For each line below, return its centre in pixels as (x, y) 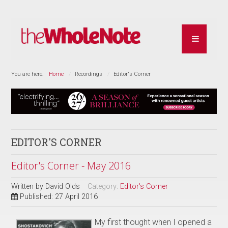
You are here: (29, 74)
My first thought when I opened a (153, 222)
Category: (104, 186)
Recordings (89, 74)
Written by (28, 186)
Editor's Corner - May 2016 (71, 165)
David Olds (63, 186)
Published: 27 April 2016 (59, 196)
